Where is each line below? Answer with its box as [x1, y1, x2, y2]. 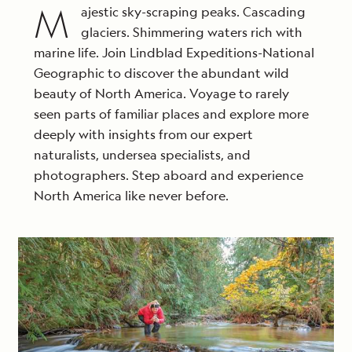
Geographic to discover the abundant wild [34, 64, 289, 82]
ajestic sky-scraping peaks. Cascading [81, 3, 306, 20]
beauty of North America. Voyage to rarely [34, 85, 289, 102]
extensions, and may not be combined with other [28, 20, 324, 37]
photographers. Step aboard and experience [34, 167, 303, 184]
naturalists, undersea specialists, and [34, 146, 251, 163]
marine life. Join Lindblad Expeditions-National [34, 44, 314, 61]
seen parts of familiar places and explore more [34, 105, 309, 123]
